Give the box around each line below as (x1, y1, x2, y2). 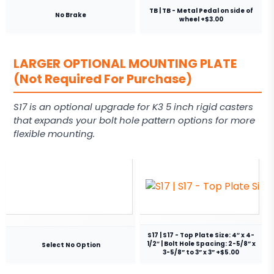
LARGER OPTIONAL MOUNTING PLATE (13, 55, 237, 73)
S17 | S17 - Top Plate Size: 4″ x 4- (147, 231, 254, 240)
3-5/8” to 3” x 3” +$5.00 (163, 248, 239, 257)
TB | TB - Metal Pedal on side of (149, 6, 253, 15)
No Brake (55, 10, 86, 20)
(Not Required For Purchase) (13, 70, 192, 88)
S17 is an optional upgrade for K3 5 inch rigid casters (13, 100, 253, 114)
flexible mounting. (13, 127, 95, 141)
